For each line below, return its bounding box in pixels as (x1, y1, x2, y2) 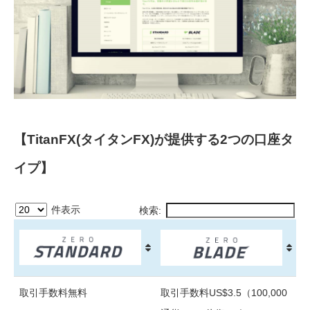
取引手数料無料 (19, 286, 87, 298)
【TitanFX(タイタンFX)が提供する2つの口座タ (14, 131, 293, 147)
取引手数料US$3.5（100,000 (161, 286, 287, 298)
